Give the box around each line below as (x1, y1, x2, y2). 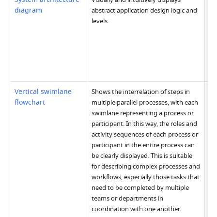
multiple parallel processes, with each (92, 98, 199, 108)
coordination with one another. (92, 204, 182, 214)
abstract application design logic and (92, 6, 198, 15)
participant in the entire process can (92, 140, 195, 150)
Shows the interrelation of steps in (92, 87, 190, 97)
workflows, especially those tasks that (92, 172, 200, 182)
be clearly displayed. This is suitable (92, 151, 193, 161)
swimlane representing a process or (92, 108, 194, 118)
